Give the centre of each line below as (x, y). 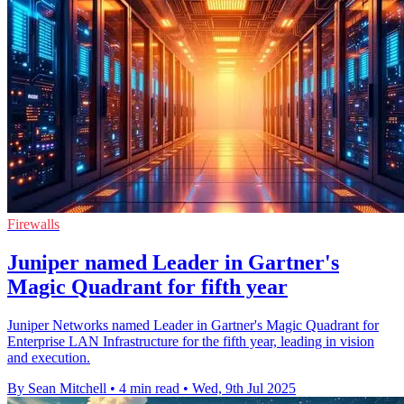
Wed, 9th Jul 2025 (244, 389)
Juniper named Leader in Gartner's (173, 263)
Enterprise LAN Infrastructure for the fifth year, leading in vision (191, 342)
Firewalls (33, 225)
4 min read (149, 389)
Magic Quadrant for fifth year (147, 287)
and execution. (49, 358)
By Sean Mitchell (57, 389)
